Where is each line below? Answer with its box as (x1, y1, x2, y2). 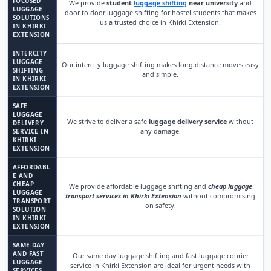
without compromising (181, 191, 255, 200)
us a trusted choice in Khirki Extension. (100, 18, 221, 27)
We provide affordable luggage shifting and (68, 181, 208, 191)
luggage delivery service (149, 117, 227, 126)
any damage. (140, 126, 181, 135)
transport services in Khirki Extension (65, 191, 181, 200)
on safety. (145, 201, 176, 210)
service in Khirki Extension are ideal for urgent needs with (70, 261, 250, 270)
